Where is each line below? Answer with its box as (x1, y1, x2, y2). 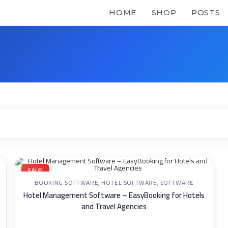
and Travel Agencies (81, 199, 147, 214)
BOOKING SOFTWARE (34, 177, 99, 188)
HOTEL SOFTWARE (101, 177, 157, 188)
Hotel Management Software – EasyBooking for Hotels (23, 188, 205, 203)
